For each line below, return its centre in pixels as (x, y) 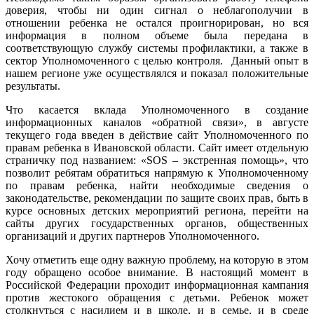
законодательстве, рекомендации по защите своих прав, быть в (157, 198)
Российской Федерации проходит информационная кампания (157, 285)
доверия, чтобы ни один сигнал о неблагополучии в (157, 10)
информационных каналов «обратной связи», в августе (157, 122)
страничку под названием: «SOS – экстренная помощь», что (157, 160)
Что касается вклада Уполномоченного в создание (157, 109)
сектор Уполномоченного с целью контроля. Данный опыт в (157, 60)
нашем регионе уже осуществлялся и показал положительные (157, 73)
